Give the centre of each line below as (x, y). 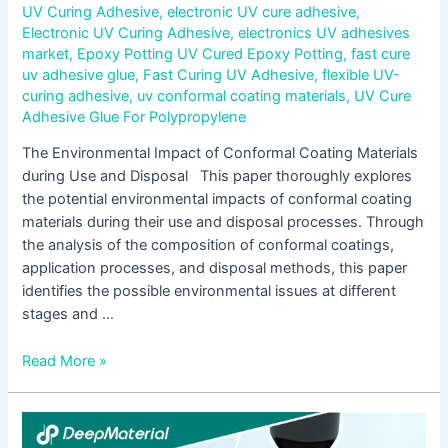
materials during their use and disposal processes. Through (223, 222)
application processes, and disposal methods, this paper (215, 268)
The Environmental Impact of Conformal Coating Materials (220, 153)
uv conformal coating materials (242, 95)
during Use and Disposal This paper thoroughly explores (217, 176)
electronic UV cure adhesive (262, 11)
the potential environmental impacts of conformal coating (217, 199)
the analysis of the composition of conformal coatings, (208, 245)
